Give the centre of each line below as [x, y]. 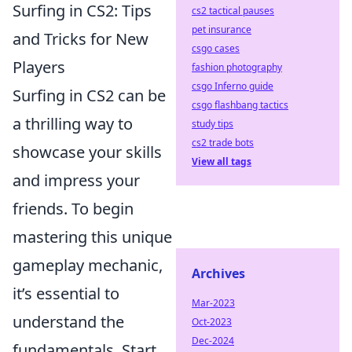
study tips [213, 124]
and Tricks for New [81, 39]
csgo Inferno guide [233, 86]
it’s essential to [66, 293]
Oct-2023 [212, 322]
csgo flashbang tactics [240, 105]
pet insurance [222, 29]
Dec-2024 [213, 341]
